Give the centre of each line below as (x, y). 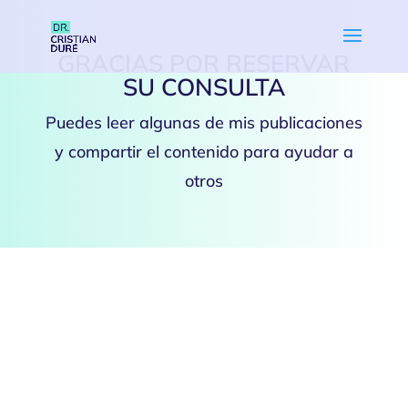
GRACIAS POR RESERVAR (204, 63)
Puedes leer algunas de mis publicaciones (204, 122)
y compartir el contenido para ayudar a (204, 151)
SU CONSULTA (204, 87)
